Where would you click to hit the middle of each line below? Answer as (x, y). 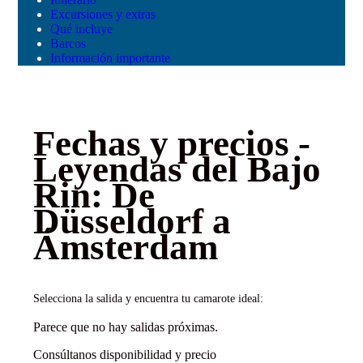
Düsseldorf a (132, 222)
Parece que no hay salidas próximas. (125, 327)
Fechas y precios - (171, 144)
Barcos (68, 43)
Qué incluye (81, 28)
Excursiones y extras (103, 14)
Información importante (110, 58)
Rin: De (94, 196)
